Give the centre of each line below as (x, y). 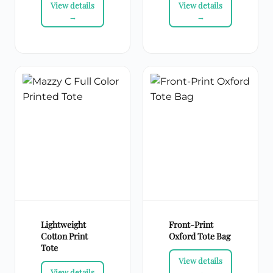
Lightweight (63, 225)
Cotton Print (64, 236)
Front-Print (191, 225)
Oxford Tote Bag (200, 236)
